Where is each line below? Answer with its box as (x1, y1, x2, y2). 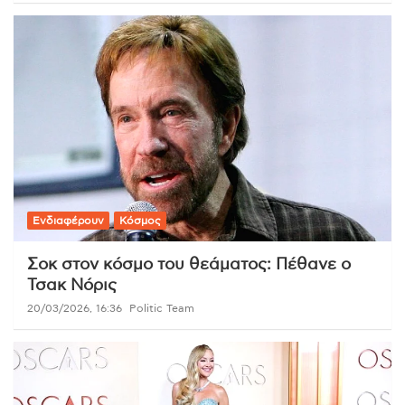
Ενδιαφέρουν (33, 215, 104, 227)
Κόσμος (119, 215, 161, 227)
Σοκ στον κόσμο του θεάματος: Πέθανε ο (27, 257, 351, 274)
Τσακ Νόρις (27, 278, 117, 295)
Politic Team (129, 303, 194, 315)
